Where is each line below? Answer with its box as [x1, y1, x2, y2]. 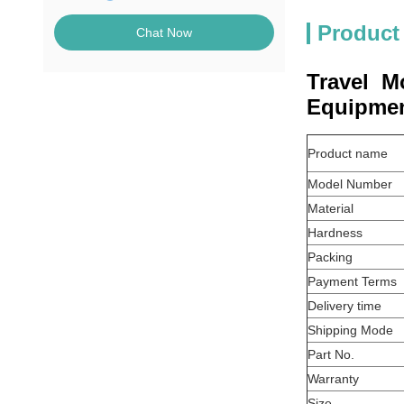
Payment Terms [308, 274, 397, 289]
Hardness [308, 225, 363, 240]
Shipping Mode [308, 323, 393, 337]
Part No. [308, 347, 354, 362]
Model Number [308, 177, 392, 191]
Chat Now [136, 25, 192, 40]
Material [308, 201, 353, 216]
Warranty [308, 372, 359, 386]
